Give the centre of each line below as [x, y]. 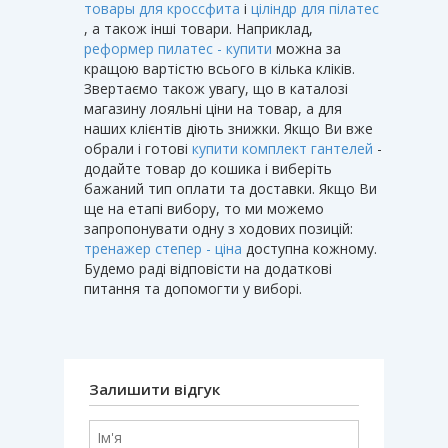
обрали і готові [138, 148]
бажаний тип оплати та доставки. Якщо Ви [230, 188]
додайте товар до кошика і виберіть [208, 168]
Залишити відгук [154, 388]
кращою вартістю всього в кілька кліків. [219, 68]
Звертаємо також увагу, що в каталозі [216, 88]
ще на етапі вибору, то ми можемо [204, 208]
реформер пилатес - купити [178, 48]
